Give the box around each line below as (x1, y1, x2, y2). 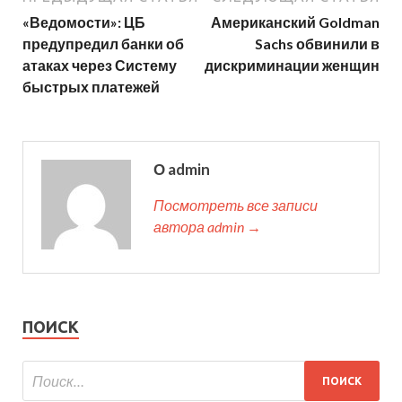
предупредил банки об (22, 35, 184, 53)
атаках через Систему (22, 57, 177, 74)
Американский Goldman (211, 13, 380, 31)
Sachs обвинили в (255, 35, 380, 53)
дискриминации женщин (205, 57, 380, 74)
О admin (153, 160, 210, 179)
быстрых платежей (22, 78, 160, 96)
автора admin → (153, 218, 261, 236)
